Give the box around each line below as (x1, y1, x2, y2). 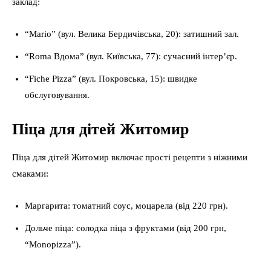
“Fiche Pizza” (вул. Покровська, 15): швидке (25, 74, 197, 83)
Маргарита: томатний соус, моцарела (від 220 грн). (25, 201, 228, 211)
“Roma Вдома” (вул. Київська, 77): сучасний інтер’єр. (25, 51, 237, 61)
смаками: (12, 169, 48, 178)
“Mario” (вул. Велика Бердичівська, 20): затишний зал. (25, 29, 239, 39)
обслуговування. (25, 90, 90, 100)
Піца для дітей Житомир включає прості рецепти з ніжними (12, 152, 247, 162)
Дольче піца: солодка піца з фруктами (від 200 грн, (25, 223, 226, 233)
